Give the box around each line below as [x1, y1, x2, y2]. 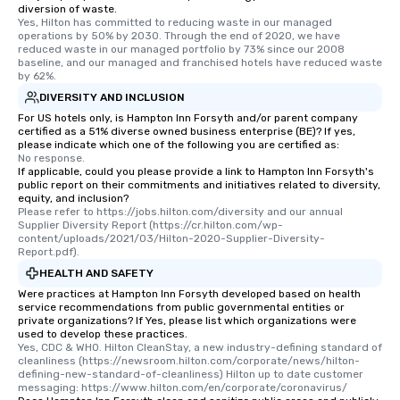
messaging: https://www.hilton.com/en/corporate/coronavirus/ [18, 381, 347, 394]
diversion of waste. [18, 3, 117, 15]
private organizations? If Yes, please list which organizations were [18, 314, 356, 327]
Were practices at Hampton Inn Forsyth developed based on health [18, 287, 361, 300]
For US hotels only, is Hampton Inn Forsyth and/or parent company [18, 112, 358, 124]
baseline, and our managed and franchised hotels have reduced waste [18, 56, 382, 69]
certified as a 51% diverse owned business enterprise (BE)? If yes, [18, 125, 355, 137]
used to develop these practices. [18, 328, 187, 340]
